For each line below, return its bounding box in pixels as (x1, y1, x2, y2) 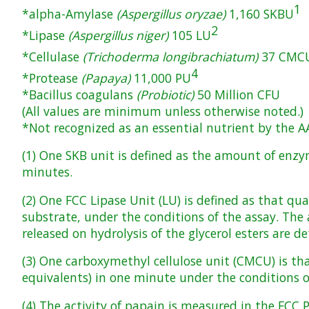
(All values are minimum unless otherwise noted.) (22, 102, 303, 119)
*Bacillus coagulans (22, 86, 137, 103)
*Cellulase (22, 48, 83, 65)
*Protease (22, 69, 81, 86)
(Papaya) (81, 69, 130, 86)
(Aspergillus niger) (68, 27, 168, 44)
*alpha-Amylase (22, 6, 117, 23)
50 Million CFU (194, 86, 280, 103)
